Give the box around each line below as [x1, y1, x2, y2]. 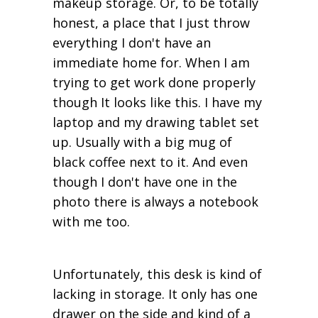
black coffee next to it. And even [53, 153, 248, 170]
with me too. [53, 212, 133, 230]
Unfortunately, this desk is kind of [53, 265, 262, 283]
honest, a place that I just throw [53, 13, 250, 31]
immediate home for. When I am [53, 53, 250, 71]
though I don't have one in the [53, 172, 237, 190]
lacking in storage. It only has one [53, 285, 258, 302]
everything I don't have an [53, 33, 211, 51]
